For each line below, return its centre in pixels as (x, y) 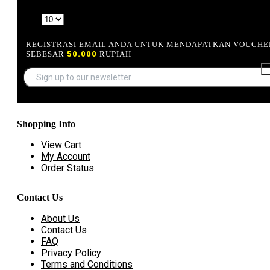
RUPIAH (114, 54)
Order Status (67, 168)
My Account (66, 156)
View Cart (61, 145)
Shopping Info (46, 124)
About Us (60, 218)
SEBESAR (46, 54)
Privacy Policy (71, 253)
